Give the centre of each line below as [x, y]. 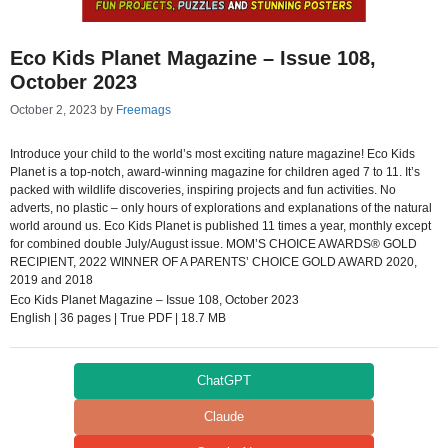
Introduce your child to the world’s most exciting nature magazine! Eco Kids [212, 154]
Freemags [143, 110]
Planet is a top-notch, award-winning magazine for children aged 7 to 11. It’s [215, 172]
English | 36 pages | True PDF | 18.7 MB [118, 318]
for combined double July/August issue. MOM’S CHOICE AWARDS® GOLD [213, 244]
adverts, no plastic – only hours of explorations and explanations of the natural [221, 208]
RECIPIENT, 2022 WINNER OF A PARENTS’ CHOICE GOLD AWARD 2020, [213, 262]
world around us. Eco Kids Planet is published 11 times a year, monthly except [220, 226]
